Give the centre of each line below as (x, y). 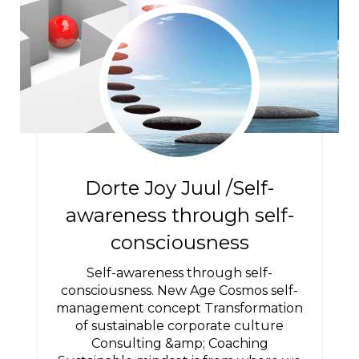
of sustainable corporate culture (179, 326)
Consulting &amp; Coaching (179, 343)
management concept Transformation (179, 308)
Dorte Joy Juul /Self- (179, 188)
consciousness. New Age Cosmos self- (179, 290)
